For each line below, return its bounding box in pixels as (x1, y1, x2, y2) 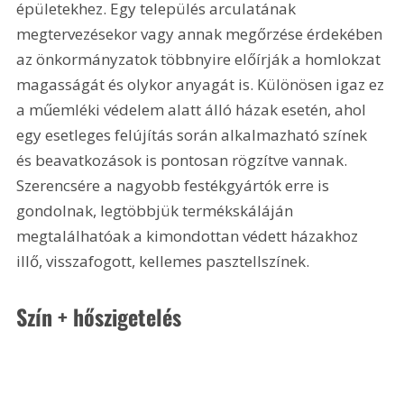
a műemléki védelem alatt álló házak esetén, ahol (16, 98, 371, 120)
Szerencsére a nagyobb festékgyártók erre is (16, 174, 334, 196)
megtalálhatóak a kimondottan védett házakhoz (16, 225, 363, 246)
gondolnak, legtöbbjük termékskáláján (16, 199, 298, 221)
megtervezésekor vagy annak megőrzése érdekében (16, 23, 387, 44)
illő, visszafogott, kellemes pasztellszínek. (16, 250, 310, 271)
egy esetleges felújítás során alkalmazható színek (16, 124, 372, 145)
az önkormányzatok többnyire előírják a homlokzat (16, 48, 385, 69)
